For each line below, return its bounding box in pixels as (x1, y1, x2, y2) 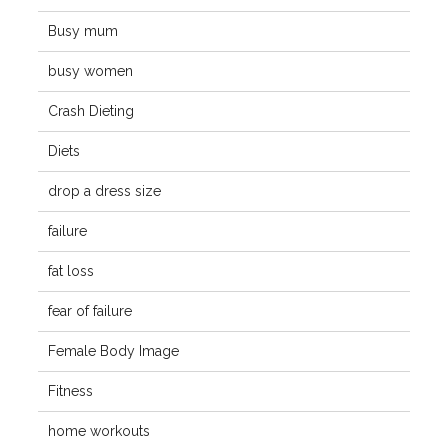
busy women (47, 63, 133, 79)
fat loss (47, 263, 94, 279)
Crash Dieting (47, 103, 134, 119)
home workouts (47, 423, 150, 439)
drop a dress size (47, 183, 161, 199)
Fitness (47, 383, 93, 399)
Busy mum (47, 23, 118, 39)
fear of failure (47, 303, 132, 319)
